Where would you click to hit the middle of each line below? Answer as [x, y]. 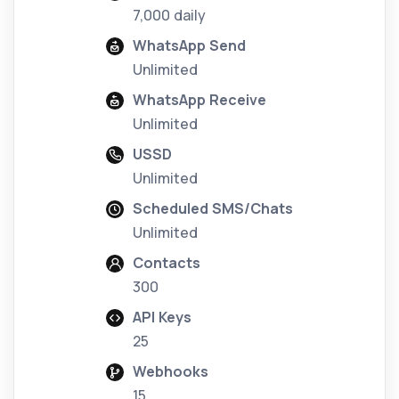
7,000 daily [169, 16]
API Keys [162, 318]
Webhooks [171, 372]
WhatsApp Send [189, 46]
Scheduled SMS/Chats [213, 209]
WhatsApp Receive [199, 100]
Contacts [167, 263]
